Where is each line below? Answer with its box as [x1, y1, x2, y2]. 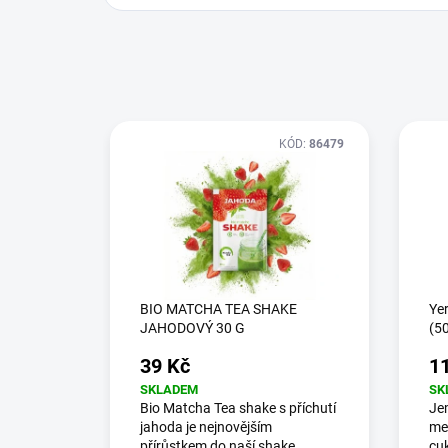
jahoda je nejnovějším [140, 419, 272, 435]
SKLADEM [140, 382, 198, 397]
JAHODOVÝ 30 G [140, 320, 245, 336]
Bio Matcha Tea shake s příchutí [140, 400, 336, 416]
